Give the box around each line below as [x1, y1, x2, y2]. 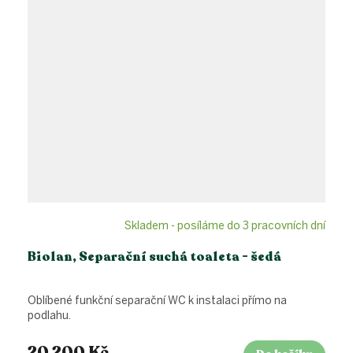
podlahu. [28, 309, 71, 323]
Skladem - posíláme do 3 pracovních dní [124, 218, 325, 232]
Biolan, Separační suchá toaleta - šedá [28, 248, 281, 266]
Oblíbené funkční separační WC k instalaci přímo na [28, 294, 287, 308]
